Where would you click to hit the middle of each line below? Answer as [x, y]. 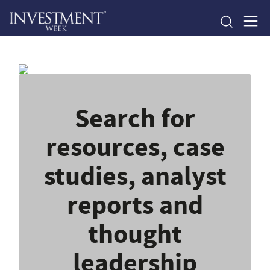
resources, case [135, 147]
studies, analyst [135, 176]
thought [135, 234]
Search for [135, 118]
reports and [135, 205]
